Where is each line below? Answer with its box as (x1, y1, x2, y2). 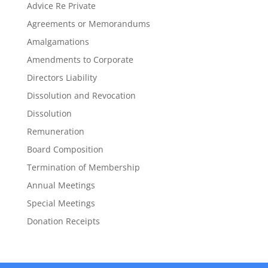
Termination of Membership (26, 162, 140, 173)
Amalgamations (26, 36, 89, 47)
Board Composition (26, 144, 103, 155)
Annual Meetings (26, 179, 95, 191)
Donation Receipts (26, 215, 100, 227)
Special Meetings (26, 197, 95, 209)
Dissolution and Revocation (26, 90, 136, 101)
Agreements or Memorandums (26, 18, 150, 29)
